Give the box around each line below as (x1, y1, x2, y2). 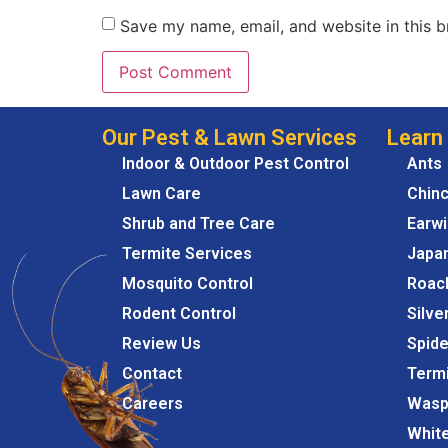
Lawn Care (122, 184, 201, 204)
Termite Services (122, 244, 252, 264)
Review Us (122, 334, 201, 354)
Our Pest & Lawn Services (102, 125, 357, 151)
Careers (122, 394, 183, 414)
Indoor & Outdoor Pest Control (122, 154, 349, 174)
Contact (122, 364, 182, 384)
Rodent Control (122, 304, 236, 324)
